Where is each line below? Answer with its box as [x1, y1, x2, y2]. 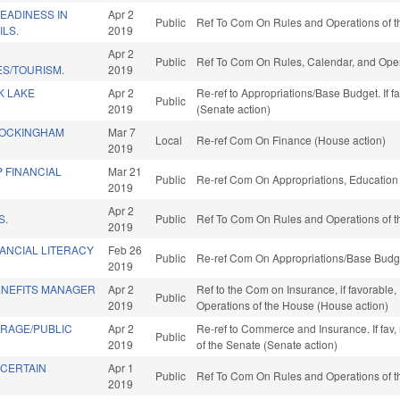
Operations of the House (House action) [196, 297, 389, 313]
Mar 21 [108, 163, 143, 179]
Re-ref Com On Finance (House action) [196, 132, 387, 148]
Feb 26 [108, 242, 143, 258]
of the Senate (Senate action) [196, 337, 338, 353]
